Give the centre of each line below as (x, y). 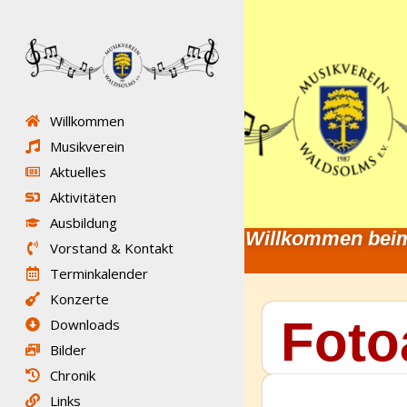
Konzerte (79, 299)
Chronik (73, 376)
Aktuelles (78, 172)
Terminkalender (99, 274)
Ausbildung (84, 223)
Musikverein (87, 147)
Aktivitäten (83, 198)
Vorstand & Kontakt (112, 248)
